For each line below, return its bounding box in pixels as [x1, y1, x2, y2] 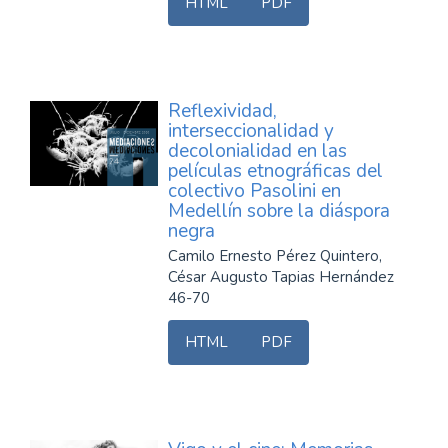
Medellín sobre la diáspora [168, 198, 390, 224]
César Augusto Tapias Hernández [168, 267, 394, 287]
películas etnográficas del [168, 158, 383, 184]
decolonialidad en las [168, 138, 347, 164]
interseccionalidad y [168, 118, 334, 144]
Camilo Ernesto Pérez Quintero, [168, 246, 382, 266]
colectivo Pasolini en [168, 178, 341, 204]
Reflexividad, [168, 98, 277, 124]
